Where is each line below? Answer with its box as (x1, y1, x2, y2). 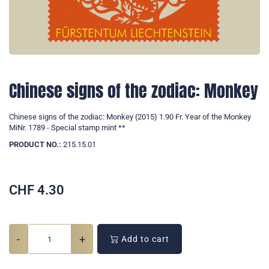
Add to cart (119, 234, 169, 244)
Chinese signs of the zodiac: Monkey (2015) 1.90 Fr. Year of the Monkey (9, 112, 251, 122)
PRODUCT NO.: (9, 140, 61, 150)
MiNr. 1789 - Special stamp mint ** (9, 123, 125, 133)
